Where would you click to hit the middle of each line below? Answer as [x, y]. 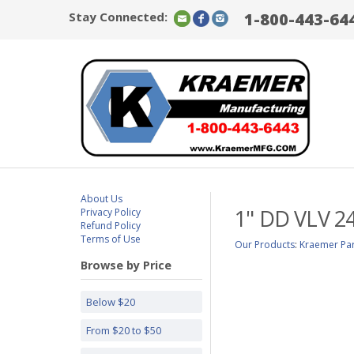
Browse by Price [126, 265]
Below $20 [111, 302]
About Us [102, 199]
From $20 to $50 [124, 330]
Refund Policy [111, 226]
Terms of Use [111, 239]
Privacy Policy [111, 212]
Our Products [265, 245]
